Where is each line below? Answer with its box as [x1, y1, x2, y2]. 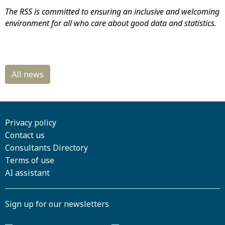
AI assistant [5, 167, 50, 178]
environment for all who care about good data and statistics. [5, 18, 218, 29]
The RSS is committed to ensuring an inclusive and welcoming [5, 6, 219, 17]
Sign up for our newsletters [5, 198, 109, 209]
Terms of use [5, 155, 54, 166]
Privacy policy [5, 117, 56, 128]
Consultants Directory [5, 142, 88, 153]
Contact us [5, 130, 45, 141]
